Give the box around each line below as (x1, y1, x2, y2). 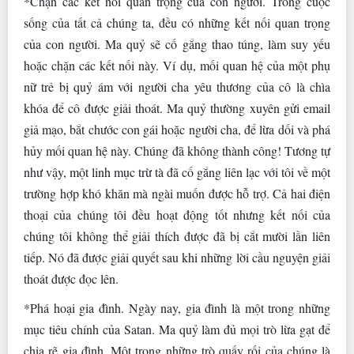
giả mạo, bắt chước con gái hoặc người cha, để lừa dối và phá (24, 121, 330, 138)
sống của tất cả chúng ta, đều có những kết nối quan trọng (24, 14, 330, 32)
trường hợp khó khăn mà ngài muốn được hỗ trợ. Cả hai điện (24, 185, 330, 202)
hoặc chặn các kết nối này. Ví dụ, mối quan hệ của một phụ (24, 57, 330, 74)
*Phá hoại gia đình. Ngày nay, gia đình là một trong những (24, 299, 330, 317)
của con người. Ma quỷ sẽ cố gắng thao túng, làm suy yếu (24, 36, 330, 53)
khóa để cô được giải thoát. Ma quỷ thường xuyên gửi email (24, 100, 330, 117)
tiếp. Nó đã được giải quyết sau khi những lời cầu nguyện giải (24, 249, 330, 266)
